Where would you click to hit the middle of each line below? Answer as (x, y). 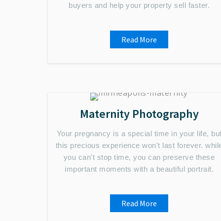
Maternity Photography (139, 114)
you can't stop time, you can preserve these (139, 157)
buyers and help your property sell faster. (139, 5)
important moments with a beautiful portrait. (139, 169)
